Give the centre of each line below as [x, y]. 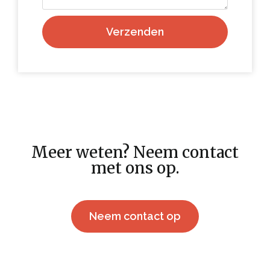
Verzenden [135, 31]
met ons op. [135, 168]
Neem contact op [135, 216]
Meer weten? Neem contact [135, 152]
